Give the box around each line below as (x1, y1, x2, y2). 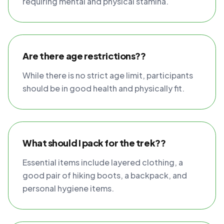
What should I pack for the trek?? (22, 137, 166, 148)
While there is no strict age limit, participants (22, 70, 193, 80)
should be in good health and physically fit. (22, 83, 184, 93)
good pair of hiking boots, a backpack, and (22, 170, 187, 180)
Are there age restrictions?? (22, 50, 146, 61)
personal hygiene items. (22, 183, 114, 193)
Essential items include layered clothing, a (22, 157, 183, 167)
